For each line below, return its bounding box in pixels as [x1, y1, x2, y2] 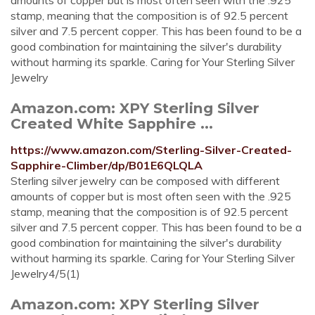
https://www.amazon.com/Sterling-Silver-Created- [11, 143, 292, 157]
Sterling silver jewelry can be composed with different [11, 174, 280, 188]
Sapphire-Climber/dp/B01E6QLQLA [11, 158, 202, 172]
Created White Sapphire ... [11, 115, 213, 132]
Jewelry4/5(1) [11, 266, 80, 281]
